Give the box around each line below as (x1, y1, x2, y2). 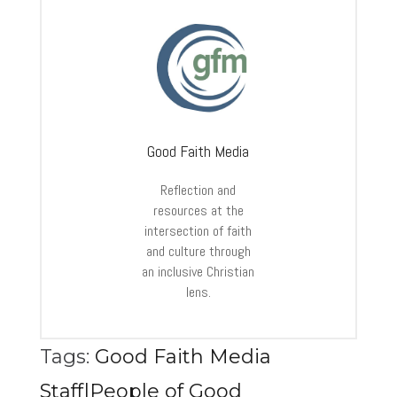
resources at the (152, 201, 244, 221)
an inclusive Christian (142, 262, 255, 282)
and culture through (145, 242, 251, 261)
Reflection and (160, 181, 237, 200)
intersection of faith (144, 222, 253, 241)
